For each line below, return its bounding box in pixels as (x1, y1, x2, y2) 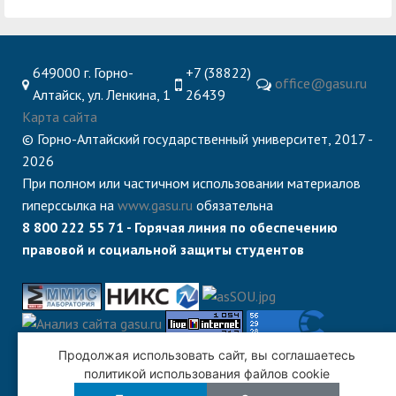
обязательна (193, 196, 273, 215)
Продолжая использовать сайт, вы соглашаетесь (58, 347, 355, 362)
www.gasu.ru (118, 196, 193, 215)
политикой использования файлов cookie (84, 366, 330, 381)
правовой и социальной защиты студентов (22, 240, 304, 259)
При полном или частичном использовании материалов (22, 174, 361, 193)
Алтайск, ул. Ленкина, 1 (33, 86, 171, 104)
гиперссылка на (22, 196, 118, 215)
